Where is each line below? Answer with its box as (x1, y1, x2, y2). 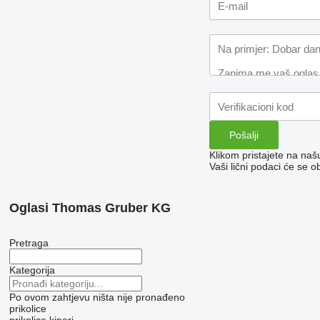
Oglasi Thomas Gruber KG (9, 201, 171, 216)
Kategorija (9, 264, 55, 276)
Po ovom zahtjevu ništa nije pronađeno (9, 291, 185, 304)
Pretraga (9, 237, 49, 249)
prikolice (9, 303, 46, 315)
